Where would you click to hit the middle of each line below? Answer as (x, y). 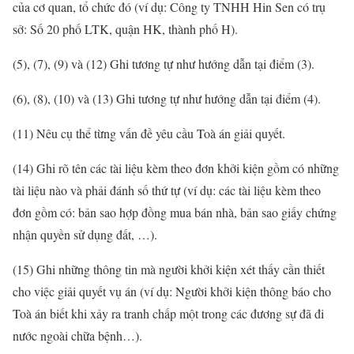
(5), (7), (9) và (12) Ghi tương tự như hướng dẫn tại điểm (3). (164, 64)
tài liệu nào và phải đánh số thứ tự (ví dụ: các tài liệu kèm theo (167, 190)
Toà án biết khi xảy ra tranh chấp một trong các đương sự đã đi (168, 314)
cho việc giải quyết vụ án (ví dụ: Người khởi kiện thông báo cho (172, 292)
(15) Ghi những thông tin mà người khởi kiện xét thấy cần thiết (169, 269)
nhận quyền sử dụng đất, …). (85, 235)
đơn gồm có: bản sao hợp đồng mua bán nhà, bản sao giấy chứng (175, 213)
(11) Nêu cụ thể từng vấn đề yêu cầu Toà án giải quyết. (149, 134)
